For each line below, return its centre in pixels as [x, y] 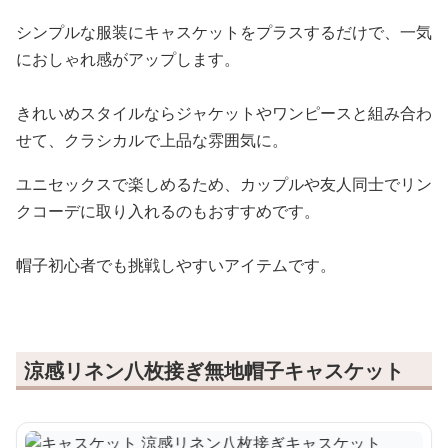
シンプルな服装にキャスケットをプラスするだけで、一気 [224, 32]
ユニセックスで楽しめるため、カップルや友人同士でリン [224, 184]
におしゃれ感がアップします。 [128, 59]
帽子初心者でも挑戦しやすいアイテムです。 [176, 265]
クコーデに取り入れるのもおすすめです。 [168, 211]
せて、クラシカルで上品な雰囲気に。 [152, 140]
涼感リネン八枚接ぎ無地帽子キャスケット [214, 371]
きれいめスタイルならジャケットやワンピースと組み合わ [224, 113]
